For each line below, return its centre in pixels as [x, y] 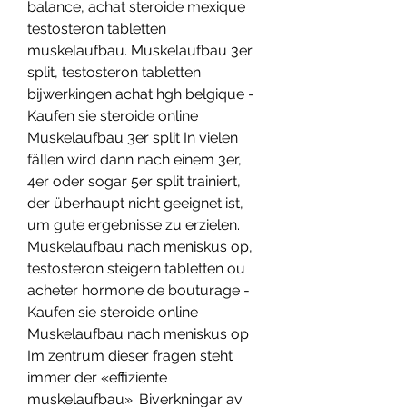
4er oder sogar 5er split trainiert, [134, 182]
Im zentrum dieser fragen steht [130, 356]
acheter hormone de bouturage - [139, 291]
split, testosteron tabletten [114, 73]
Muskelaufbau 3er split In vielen [133, 138]
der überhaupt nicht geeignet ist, [135, 203]
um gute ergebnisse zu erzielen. [134, 225]
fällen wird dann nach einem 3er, [134, 160]
